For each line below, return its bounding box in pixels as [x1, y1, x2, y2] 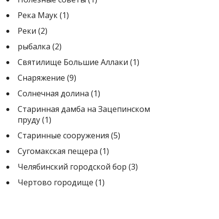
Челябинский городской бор [18, 161, 127, 172]
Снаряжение [18, 72, 65, 83]
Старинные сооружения [18, 130, 109, 141]
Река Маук [18, 9, 58, 21]
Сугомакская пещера [18, 145, 98, 156]
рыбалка [18, 41, 50, 52]
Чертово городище [18, 176, 93, 188]
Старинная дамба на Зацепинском [18, 103, 150, 114]
